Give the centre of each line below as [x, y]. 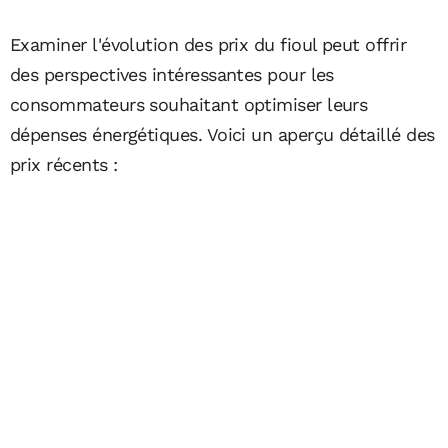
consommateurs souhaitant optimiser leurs [189, 104]
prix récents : [64, 164]
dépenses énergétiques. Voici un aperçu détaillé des [222, 134]
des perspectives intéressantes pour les [172, 74]
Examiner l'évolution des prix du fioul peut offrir [208, 44]
